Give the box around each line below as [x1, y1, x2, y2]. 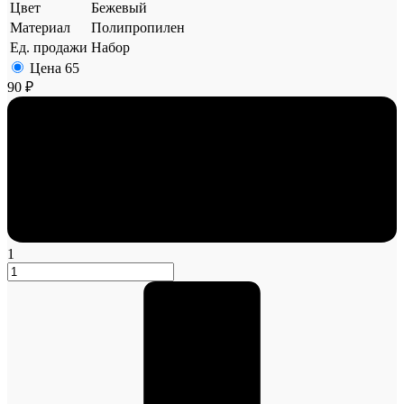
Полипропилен [91, 20, 185, 36]
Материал [10, 20, 70, 36]
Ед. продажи [10, 40, 87, 56]
